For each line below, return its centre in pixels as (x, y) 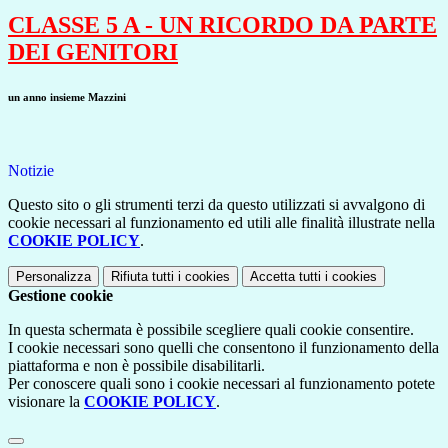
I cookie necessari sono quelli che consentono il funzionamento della (223, 347)
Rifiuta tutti (142, 276)
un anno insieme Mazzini (67, 97)
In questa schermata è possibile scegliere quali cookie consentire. (211, 329)
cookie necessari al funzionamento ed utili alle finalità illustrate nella (221, 222)
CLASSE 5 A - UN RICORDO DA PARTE (222, 25)
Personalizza (53, 276)
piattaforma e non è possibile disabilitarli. (136, 365)
